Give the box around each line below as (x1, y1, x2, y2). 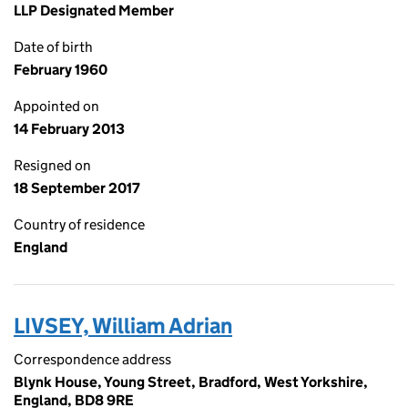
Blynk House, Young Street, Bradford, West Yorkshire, (14, 373, 368, 391)
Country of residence (14, 216, 145, 233)
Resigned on (14, 157, 91, 174)
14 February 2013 (14, 120, 125, 138)
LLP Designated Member (14, 2, 174, 19)
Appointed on (14, 97, 99, 115)
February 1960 (14, 61, 107, 78)
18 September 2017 (14, 179, 140, 197)
